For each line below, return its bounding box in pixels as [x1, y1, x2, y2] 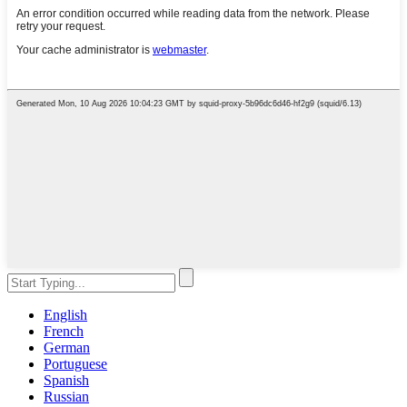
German [44, 340, 90, 356]
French [44, 323, 84, 340]
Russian [44, 389, 89, 405]
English [44, 307, 87, 323]
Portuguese [44, 356, 107, 372]
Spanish [44, 372, 89, 389]
